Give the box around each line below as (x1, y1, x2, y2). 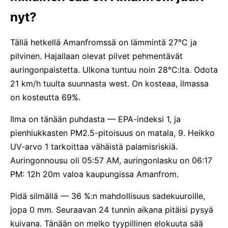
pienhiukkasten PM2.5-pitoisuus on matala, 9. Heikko (10, 128, 215, 138)
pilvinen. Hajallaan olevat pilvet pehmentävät (10, 51, 183, 61)
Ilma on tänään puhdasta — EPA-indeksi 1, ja (10, 114, 181, 124)
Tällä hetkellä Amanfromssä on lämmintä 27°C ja (10, 37, 197, 47)
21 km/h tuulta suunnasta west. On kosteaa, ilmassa (10, 78, 209, 89)
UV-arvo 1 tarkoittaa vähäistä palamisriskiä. (10, 141, 178, 152)
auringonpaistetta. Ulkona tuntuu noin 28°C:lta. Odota (10, 65, 218, 75)
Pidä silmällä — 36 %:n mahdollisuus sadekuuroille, (10, 191, 205, 201)
